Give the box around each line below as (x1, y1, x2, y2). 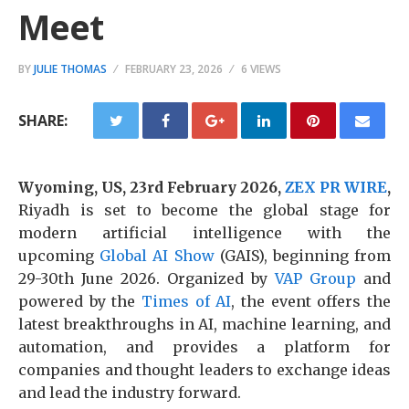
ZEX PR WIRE (285, 178, 387, 196)
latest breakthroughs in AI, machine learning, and (18, 315, 391, 333)
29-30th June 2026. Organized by (18, 269, 275, 288)
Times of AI (142, 292, 232, 310)
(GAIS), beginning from (214, 246, 392, 265)
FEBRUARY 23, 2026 (125, 61, 223, 77)
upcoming (18, 246, 100, 265)
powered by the (18, 292, 142, 310)
